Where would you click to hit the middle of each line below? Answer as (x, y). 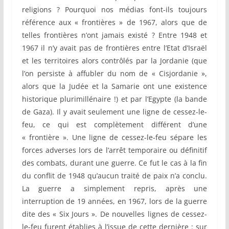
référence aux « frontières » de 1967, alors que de (114, 22)
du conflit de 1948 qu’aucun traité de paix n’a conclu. (114, 176)
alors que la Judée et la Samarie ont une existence (114, 86)
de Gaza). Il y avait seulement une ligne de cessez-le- (114, 112)
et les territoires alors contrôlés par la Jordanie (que (114, 61)
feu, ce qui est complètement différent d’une (114, 125)
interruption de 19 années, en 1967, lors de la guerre (114, 201)
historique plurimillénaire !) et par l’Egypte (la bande (114, 99)
